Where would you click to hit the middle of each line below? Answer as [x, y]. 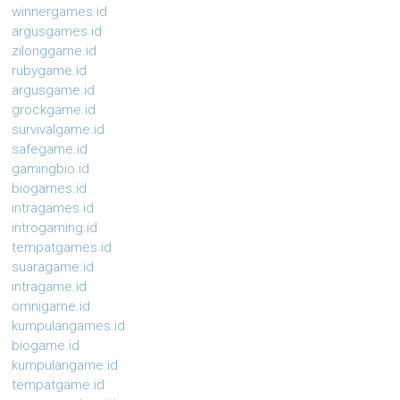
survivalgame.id [58, 130]
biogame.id [46, 346]
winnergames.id [60, 12]
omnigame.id [51, 307]
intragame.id [50, 287]
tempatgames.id [62, 248]
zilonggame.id [54, 51]
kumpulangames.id [69, 326]
